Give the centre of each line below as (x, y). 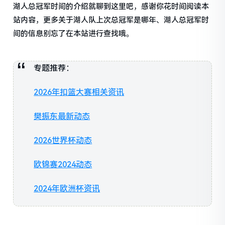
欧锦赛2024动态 (63, 165)
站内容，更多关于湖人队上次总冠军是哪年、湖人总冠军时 (111, 20)
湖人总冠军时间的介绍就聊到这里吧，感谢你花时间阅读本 (111, 7)
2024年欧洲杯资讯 (67, 189)
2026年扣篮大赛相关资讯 (79, 92)
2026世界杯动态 (63, 141)
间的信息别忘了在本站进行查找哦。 (74, 34)
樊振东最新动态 (62, 117)
